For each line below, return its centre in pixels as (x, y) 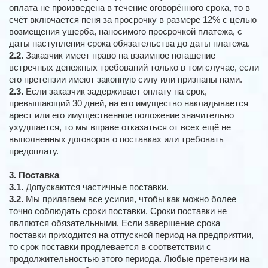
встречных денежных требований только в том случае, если (134, 68)
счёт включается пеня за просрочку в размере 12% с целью (133, 20)
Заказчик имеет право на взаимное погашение (119, 56)
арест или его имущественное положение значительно (121, 115)
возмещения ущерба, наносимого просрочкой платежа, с (126, 32)
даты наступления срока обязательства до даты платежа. (130, 44)
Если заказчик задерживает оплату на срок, (115, 92)
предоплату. (34, 151)
